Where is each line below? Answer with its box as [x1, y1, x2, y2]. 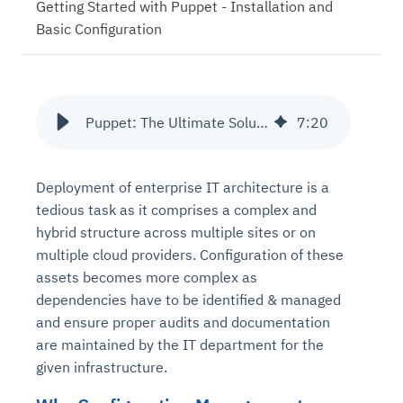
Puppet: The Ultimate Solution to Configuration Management [256, 113, 268, 131]
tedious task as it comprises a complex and [36, 201, 317, 219]
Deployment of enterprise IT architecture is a [36, 178, 329, 196]
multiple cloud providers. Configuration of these [36, 246, 344, 264]
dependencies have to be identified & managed [36, 291, 341, 309]
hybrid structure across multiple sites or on [36, 223, 316, 241]
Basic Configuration [36, 20, 162, 38]
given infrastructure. [36, 358, 167, 376]
